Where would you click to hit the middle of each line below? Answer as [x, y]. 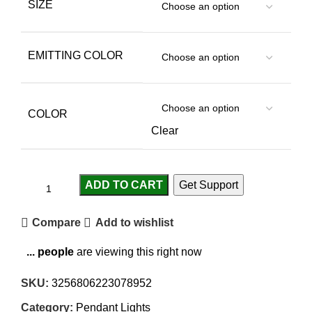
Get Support [209, 185]
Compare [57, 223]
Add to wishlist [134, 223]
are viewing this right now [138, 251]
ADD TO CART [124, 185]
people [56, 251]
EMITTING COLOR [76, 55]
